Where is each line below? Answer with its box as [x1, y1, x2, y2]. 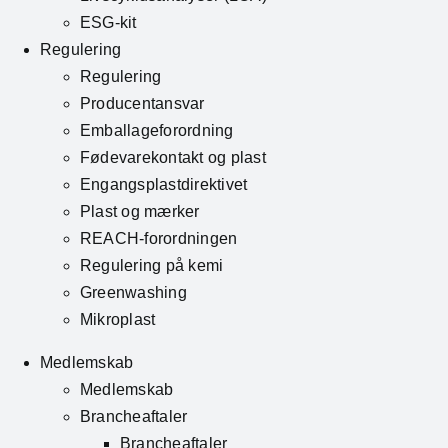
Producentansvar [80, 95, 205, 113]
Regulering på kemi [80, 257, 224, 275]
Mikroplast [80, 311, 156, 329]
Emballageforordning [80, 122, 234, 140]
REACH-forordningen [80, 230, 238, 248]
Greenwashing [80, 284, 187, 302]
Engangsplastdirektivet [80, 176, 248, 194]
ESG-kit [80, 14, 137, 32]
